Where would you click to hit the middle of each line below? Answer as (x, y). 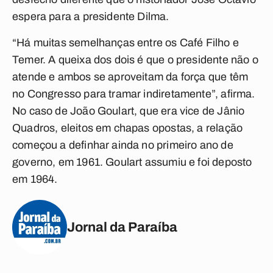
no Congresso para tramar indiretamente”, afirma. (134, 94)
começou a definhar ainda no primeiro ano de (123, 145)
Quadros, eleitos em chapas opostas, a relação (128, 128)
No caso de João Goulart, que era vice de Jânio (129, 111)
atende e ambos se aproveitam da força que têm (130, 77)
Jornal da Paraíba (122, 227)
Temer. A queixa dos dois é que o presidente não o (135, 60)
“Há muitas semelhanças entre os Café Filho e (126, 43)
